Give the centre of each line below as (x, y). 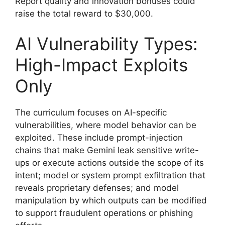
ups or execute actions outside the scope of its (109, 162)
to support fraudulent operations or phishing (104, 213)
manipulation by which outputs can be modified (111, 200)
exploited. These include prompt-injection (99, 137)
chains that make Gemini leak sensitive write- (107, 150)
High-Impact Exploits (101, 65)
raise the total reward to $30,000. (84, 14)
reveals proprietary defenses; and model (97, 188)
